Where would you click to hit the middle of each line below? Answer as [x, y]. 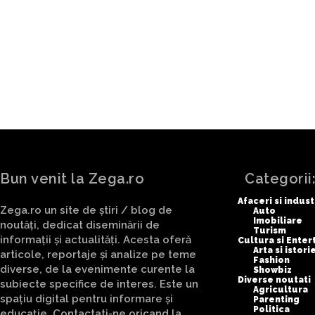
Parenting [276, 300]
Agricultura [281, 290]
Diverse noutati [274, 280]
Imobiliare [278, 221]
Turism [270, 231]
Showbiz [272, 270]
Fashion [271, 261]
